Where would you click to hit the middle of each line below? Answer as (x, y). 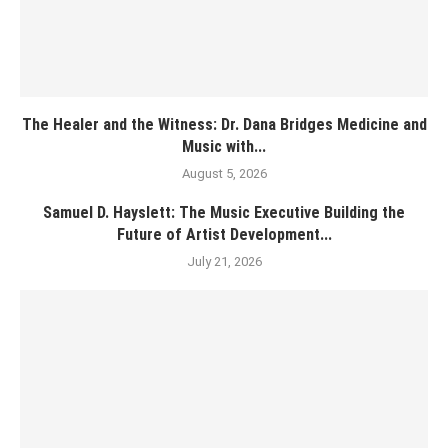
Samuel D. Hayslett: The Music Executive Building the (224, 212)
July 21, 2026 (224, 261)
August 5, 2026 (224, 173)
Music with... (224, 146)
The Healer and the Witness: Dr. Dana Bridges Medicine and (224, 124)
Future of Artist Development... (224, 234)
